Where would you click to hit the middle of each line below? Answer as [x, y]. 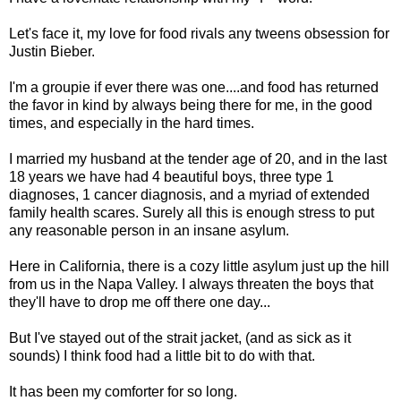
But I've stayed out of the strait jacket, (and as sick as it [180, 337]
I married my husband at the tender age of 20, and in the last [198, 158]
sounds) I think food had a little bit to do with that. [162, 355]
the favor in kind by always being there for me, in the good [191, 105]
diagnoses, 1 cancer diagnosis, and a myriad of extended [189, 194]
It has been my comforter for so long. [123, 391]
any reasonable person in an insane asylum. [149, 230]
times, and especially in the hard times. [132, 123]
